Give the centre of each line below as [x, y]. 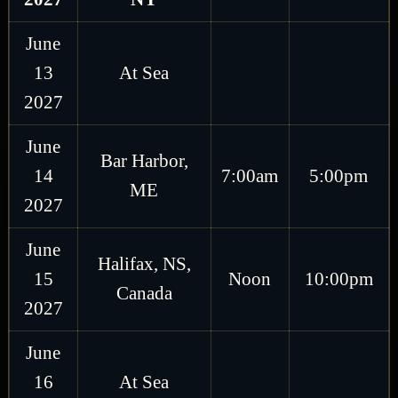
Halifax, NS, [144, 263]
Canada [144, 293]
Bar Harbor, [144, 160]
